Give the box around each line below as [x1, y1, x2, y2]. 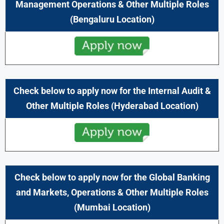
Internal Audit [147, 85, 203, 96]
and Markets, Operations [15, 186, 115, 197]
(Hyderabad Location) [110, 100, 198, 111]
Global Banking [148, 171, 210, 182]
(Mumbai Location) [73, 201, 150, 212]
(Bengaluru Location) [69, 13, 154, 24]
